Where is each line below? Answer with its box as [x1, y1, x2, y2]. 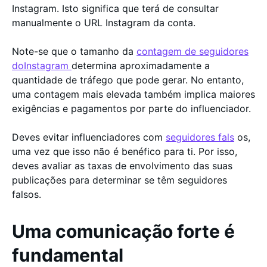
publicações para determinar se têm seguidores [12, 173, 227, 186]
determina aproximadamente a [72, 59, 210, 72]
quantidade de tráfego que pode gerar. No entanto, [12, 73, 244, 86]
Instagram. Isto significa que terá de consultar [12, 2, 219, 14]
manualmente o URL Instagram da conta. [12, 16, 198, 29]
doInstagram [12, 59, 72, 72]
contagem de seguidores [136, 45, 249, 57]
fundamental [12, 244, 123, 266]
